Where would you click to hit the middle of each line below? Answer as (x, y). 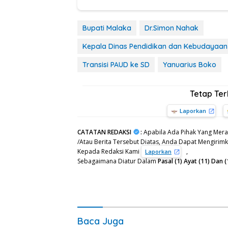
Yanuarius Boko (190, 65)
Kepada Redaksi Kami (109, 152)
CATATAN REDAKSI (104, 132)
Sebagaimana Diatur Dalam (118, 161)
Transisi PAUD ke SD (116, 65)
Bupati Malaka (107, 28)
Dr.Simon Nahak (172, 28)
